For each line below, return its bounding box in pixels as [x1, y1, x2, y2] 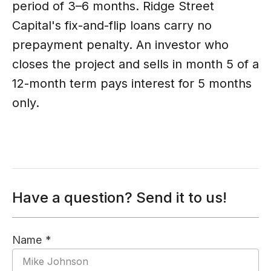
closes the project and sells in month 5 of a [12, 56, 259, 71]
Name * [12, 233, 51, 247]
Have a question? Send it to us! [12, 188, 227, 206]
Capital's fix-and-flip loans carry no [12, 18, 212, 33]
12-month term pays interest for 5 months [12, 76, 252, 91]
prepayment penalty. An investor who [12, 37, 229, 52]
